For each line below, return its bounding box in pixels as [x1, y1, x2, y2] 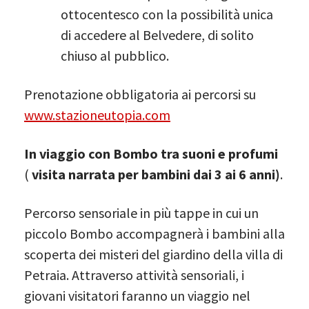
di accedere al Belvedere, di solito [61, 26, 254, 43]
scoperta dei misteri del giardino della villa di [24, 245, 283, 263]
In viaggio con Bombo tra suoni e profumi [24, 144, 278, 162]
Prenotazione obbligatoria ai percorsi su [24, 85, 256, 103]
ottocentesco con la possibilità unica [61, 5, 273, 23]
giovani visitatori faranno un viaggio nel [24, 286, 250, 304]
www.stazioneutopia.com [24, 106, 170, 123]
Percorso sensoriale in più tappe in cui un [24, 203, 259, 221]
